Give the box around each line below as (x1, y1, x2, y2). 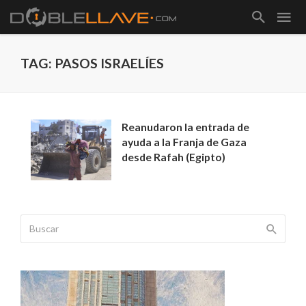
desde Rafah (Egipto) (122, 150, 226, 163)
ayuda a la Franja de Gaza (122, 135, 247, 148)
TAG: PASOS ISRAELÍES (20, 55, 164, 71)
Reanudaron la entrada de (122, 120, 250, 133)
